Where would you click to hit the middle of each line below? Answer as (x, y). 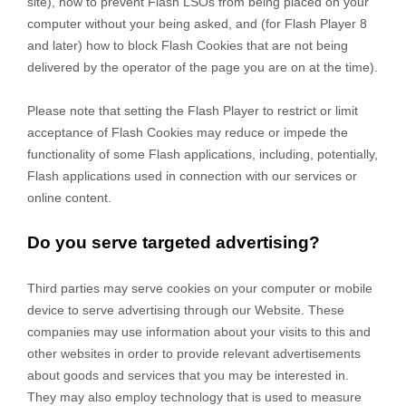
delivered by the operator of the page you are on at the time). (203, 68)
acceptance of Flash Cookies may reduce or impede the (188, 133)
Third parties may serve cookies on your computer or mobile (200, 289)
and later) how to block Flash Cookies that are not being (188, 46)
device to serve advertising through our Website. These (186, 310)
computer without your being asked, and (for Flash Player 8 (197, 24)
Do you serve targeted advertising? (174, 243)
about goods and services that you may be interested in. (188, 376)
